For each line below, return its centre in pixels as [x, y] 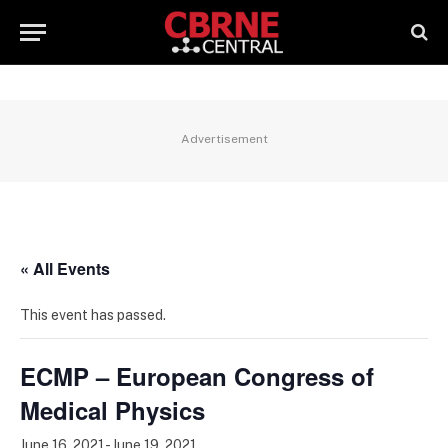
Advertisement [224, 139]
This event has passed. [93, 315]
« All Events [65, 268]
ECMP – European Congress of [197, 376]
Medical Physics [112, 410]
